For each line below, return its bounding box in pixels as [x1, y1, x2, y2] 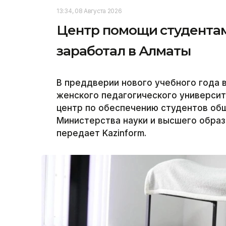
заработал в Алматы [56, 43, 191, 60]
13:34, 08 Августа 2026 [56, 7, 122, 15]
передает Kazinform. [56, 128, 146, 139]
